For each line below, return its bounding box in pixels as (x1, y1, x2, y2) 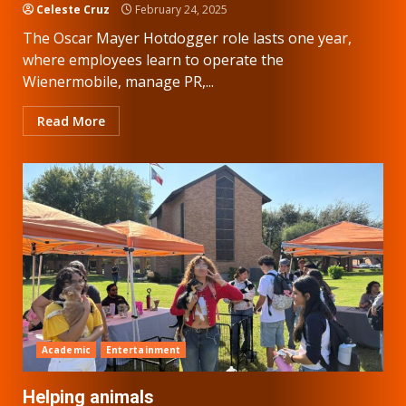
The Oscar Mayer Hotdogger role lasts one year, (23, 27, 352, 48)
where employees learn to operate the (23, 49, 284, 70)
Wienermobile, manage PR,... (23, 71, 214, 92)
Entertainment (105, 343, 181, 356)
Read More (37, 111, 105, 130)
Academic (42, 343, 91, 356)
